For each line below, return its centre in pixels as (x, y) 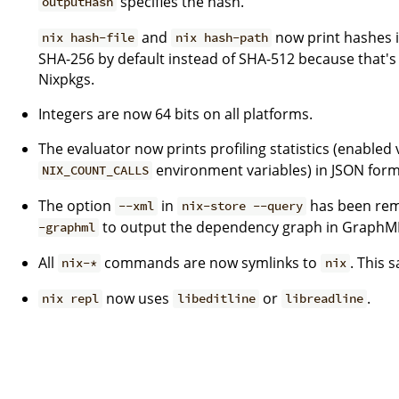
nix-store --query (242, 206)
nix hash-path (221, 38)
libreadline (324, 299)
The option (77, 205)
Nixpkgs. (66, 79)
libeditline (216, 299)
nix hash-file (89, 38)
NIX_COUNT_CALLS (96, 171)
